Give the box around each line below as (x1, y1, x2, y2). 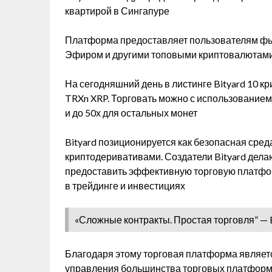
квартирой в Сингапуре (65, 5, 169, 16)
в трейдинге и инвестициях (65, 180, 185, 191)
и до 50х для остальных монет (65, 107, 197, 118)
